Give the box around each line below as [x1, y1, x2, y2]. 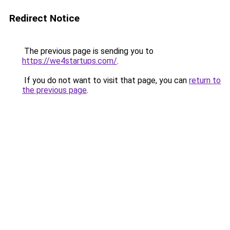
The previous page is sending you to [22, 46, 154, 56]
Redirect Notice [9, 12, 80, 24]
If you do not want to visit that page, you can [22, 75, 189, 85]
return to [189, 75, 221, 85]
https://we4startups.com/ [22, 56, 117, 66]
